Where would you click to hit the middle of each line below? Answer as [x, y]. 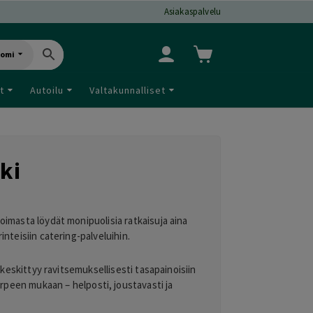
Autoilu [47, 90]
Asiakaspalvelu [192, 12]
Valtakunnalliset [128, 90]
